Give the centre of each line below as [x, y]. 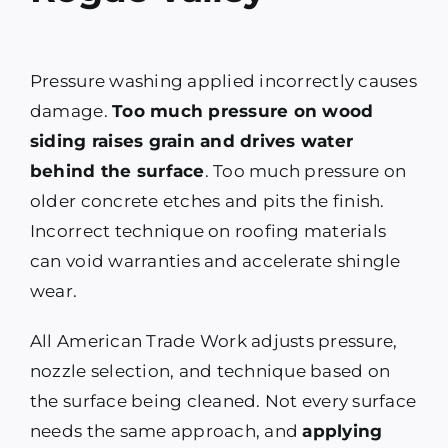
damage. [71, 111]
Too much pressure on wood [243, 111]
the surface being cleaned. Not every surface [223, 401]
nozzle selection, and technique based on [210, 371]
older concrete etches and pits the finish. [207, 201]
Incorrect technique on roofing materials [208, 231]
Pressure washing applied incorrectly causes [223, 81]
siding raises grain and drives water [191, 141]
